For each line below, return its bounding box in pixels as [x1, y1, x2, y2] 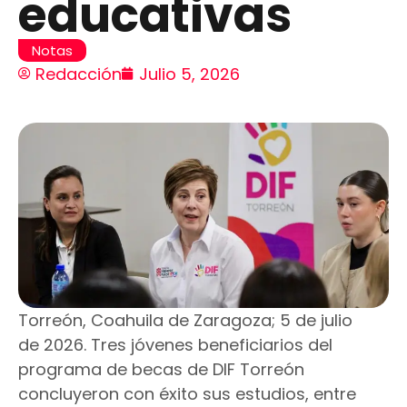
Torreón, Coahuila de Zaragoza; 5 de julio [18, 308, 352, 332]
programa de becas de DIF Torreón [18, 357, 304, 381]
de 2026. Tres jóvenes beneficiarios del [18, 333, 333, 356]
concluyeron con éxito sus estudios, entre [18, 382, 356, 405]
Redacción [35, 62, 122, 85]
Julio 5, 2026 [139, 62, 240, 85]
